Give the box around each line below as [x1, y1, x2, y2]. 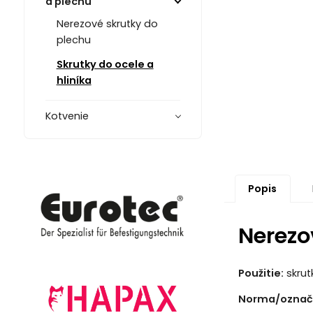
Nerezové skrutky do [56, 17, 158, 31]
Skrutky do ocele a [56, 57, 154, 72]
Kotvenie [45, 109, 89, 124]
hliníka [56, 73, 92, 88]
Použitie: [238, 265, 284, 280]
